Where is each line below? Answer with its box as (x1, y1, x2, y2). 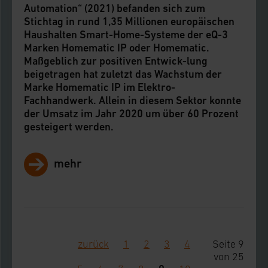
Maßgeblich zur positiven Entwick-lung (24, 54, 208, 67)
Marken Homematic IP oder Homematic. (24, 41, 209, 54)
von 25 (214, 251, 244, 263)
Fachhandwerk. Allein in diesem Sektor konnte (24, 94, 241, 106)
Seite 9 (212, 238, 244, 250)
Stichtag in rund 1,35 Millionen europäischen (24, 15, 234, 28)
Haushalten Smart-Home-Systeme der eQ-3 (24, 28, 228, 41)
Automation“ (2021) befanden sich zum (24, 2, 205, 14)
